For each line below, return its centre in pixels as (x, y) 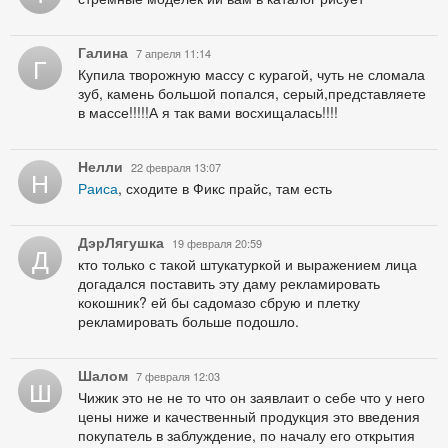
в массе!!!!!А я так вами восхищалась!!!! (208, 112)
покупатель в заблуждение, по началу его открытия (246, 435)
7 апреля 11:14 (173, 53)
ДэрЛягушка (121, 242)
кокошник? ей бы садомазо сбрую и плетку (219, 302)
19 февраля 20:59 (217, 243)
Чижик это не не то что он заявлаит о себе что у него (251, 397)
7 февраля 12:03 (178, 376)
